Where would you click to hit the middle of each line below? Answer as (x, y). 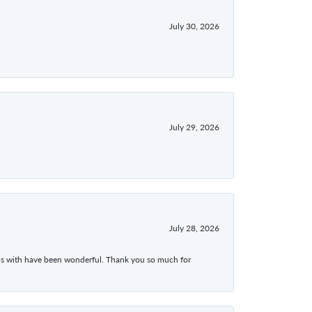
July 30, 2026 (194, 26)
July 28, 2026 (194, 228)
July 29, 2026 (194, 127)
